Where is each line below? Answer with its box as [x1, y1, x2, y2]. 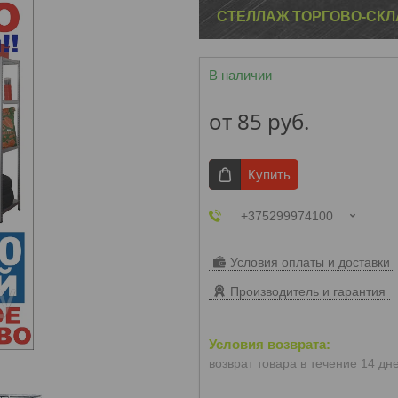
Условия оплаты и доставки [230, 255, 390, 269]
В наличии [209, 68, 272, 83]
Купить [248, 167, 291, 182]
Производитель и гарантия [230, 284, 386, 298]
